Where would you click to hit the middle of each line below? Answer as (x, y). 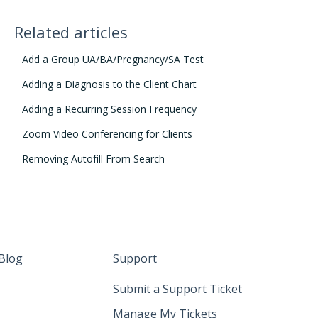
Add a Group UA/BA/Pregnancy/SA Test (113, 59)
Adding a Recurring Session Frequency (109, 109)
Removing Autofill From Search (93, 158)
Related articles (71, 32)
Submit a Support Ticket (177, 289)
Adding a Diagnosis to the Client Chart (109, 84)
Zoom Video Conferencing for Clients (107, 133)
